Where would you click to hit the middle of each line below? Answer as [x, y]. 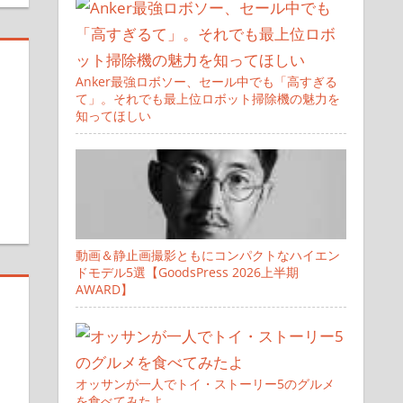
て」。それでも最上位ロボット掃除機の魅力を [207, 99]
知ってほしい [113, 116]
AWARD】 [104, 290]
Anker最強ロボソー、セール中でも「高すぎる [206, 82]
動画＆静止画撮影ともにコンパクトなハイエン [207, 255]
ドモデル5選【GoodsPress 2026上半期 [187, 273]
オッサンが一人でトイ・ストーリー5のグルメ [205, 384]
